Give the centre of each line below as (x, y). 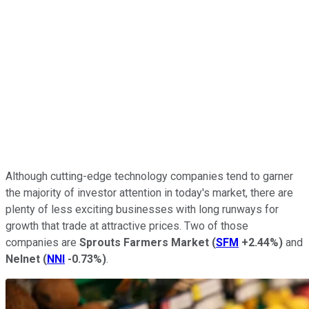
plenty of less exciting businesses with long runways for (142, 209)
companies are (42, 242)
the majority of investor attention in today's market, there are (149, 192)
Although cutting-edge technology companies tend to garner (149, 176)
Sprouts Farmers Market (144, 242)
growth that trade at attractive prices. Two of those (127, 226)
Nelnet (23, 259)
